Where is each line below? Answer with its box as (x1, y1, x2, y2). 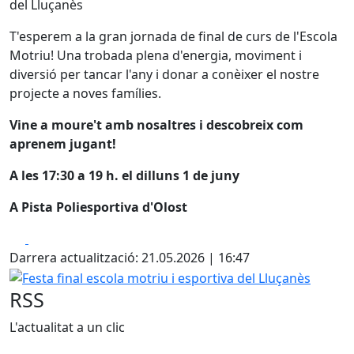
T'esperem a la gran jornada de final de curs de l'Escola (9, 28, 337, 45)
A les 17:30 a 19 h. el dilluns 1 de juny (9, 167, 239, 184)
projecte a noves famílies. (9, 85, 161, 102)
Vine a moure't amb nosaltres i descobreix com (9, 116, 303, 134)
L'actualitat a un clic (9, 318, 125, 336)
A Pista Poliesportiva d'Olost (9, 198, 187, 216)
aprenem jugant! (9, 135, 116, 153)
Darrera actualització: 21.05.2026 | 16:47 (9, 249, 250, 266)
